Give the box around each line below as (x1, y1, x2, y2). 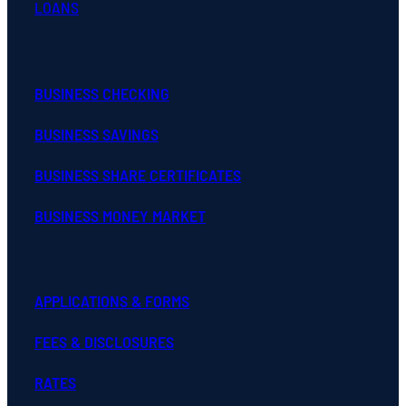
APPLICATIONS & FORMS (34, 290, 189, 311)
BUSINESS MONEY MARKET (34, 205, 206, 226)
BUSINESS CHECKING (34, 82, 169, 103)
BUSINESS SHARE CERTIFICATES (34, 164, 241, 185)
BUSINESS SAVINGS (34, 123, 159, 144)
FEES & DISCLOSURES (34, 331, 174, 352)
